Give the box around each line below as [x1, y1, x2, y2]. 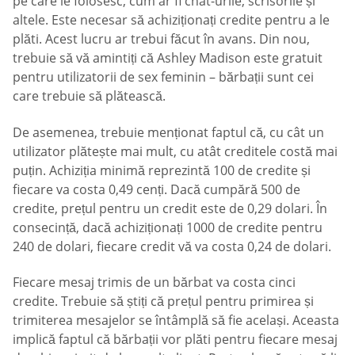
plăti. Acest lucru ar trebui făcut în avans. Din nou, [13, 30, 310, 48]
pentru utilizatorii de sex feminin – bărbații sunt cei [13, 68, 314, 86]
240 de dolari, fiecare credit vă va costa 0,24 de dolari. [13, 237, 331, 255]
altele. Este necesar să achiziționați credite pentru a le [13, 11, 330, 29]
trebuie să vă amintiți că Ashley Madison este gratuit [13, 49, 323, 67]
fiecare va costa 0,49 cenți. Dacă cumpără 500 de [13, 180, 300, 198]
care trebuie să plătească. [13, 87, 166, 105]
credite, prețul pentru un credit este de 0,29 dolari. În [13, 199, 327, 217]
